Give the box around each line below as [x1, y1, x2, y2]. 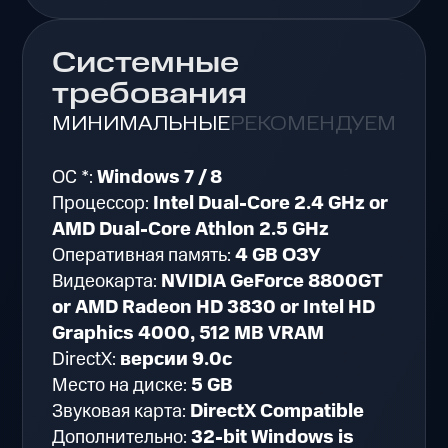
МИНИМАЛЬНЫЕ [52, 110, 231, 137]
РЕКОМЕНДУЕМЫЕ [230, 110, 429, 137]
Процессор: [52, 190, 154, 218]
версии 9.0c [120, 346, 233, 374]
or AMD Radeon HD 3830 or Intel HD [52, 294, 376, 322]
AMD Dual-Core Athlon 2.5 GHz [52, 216, 330, 244]
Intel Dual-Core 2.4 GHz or [153, 190, 389, 218]
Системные [52, 43, 240, 84]
